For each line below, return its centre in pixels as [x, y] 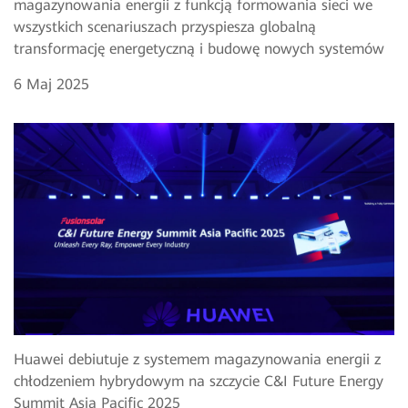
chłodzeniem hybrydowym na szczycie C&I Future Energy [199, 381]
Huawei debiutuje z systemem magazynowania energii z [197, 359]
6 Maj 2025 [51, 84]
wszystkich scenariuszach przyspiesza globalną [165, 26]
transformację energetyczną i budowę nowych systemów [199, 48]
